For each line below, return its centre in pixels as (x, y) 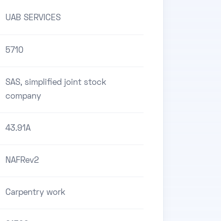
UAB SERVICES (33, 18)
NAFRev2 (22, 161)
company (23, 96)
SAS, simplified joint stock (56, 83)
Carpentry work (35, 193)
